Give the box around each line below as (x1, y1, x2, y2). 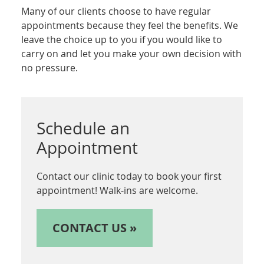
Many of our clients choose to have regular (21, 4, 212, 18)
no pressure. (21, 61, 78, 74)
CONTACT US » (52, 219, 137, 236)
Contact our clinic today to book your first (37, 169, 222, 183)
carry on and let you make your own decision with (21, 47, 242, 60)
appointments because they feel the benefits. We (21, 18, 239, 32)
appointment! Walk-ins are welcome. (37, 183, 199, 197)
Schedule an (37, 117, 130, 139)
